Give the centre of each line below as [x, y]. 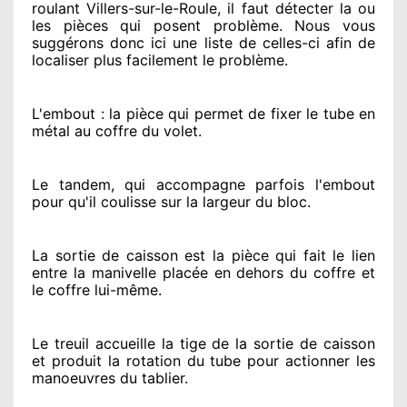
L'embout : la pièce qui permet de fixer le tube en [203, 113]
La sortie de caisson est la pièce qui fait [179, 255]
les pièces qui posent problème [155, 25]
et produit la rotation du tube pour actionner [191, 360]
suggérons [68, 42]
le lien [351, 255]
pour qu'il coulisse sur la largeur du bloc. [171, 201]
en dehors [246, 272]
